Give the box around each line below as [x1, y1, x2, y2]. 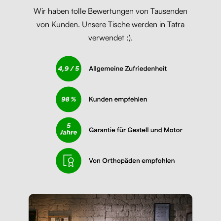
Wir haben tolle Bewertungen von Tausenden [33, 6, 187, 16]
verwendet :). [88, 33, 133, 43]
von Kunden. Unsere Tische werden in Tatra [36, 19, 184, 30]
